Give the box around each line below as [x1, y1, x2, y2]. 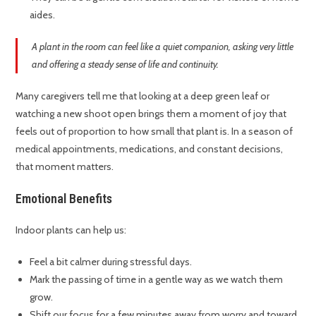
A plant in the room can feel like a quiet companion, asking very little [32, 40, 294, 54]
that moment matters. [16, 160, 114, 174]
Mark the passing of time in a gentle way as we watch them [30, 273, 284, 286]
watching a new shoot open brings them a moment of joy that [16, 107, 287, 121]
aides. [30, 8, 56, 22]
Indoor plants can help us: [16, 224, 127, 237]
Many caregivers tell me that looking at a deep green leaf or [16, 90, 270, 103]
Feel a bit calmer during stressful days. [30, 255, 193, 269]
